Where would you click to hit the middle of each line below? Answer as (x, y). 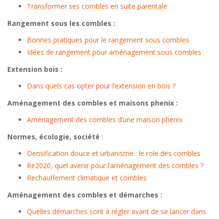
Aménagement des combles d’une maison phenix (105, 120)
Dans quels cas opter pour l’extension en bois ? (101, 86)
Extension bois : (35, 69)
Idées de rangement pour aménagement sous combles (114, 52)
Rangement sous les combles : (61, 23)
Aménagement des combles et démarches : (85, 195)
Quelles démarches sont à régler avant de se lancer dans (117, 212)
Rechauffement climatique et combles (87, 178)
